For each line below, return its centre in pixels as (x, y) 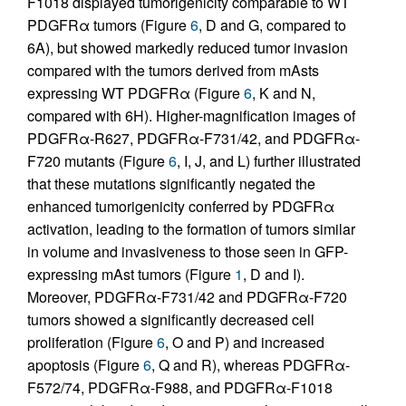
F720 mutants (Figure (98, 161)
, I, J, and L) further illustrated (269, 161)
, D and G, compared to (272, 25)
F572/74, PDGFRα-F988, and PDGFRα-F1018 (180, 387)
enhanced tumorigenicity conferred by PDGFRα (181, 206)
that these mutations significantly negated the (171, 184)
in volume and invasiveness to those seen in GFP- (188, 251)
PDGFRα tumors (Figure (109, 25)
